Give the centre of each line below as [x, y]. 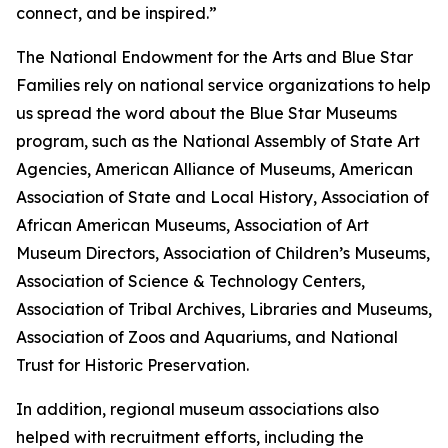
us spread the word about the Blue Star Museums [206, 113]
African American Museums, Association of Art [192, 225]
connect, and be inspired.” [116, 13]
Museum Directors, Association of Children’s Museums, [223, 253]
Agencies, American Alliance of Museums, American [214, 169]
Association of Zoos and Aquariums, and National [207, 337]
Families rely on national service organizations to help [223, 85]
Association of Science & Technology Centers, [190, 281]
